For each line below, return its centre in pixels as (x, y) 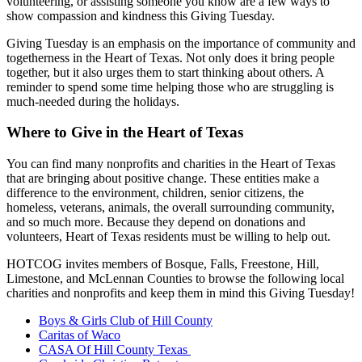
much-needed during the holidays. (95, 101)
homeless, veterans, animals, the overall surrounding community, (170, 208)
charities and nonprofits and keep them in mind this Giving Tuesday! (181, 293)
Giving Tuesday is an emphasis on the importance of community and (181, 43)
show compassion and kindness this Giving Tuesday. (142, 15)
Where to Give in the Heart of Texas (125, 133)
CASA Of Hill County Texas (115, 350)
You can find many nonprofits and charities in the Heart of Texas (171, 164)
